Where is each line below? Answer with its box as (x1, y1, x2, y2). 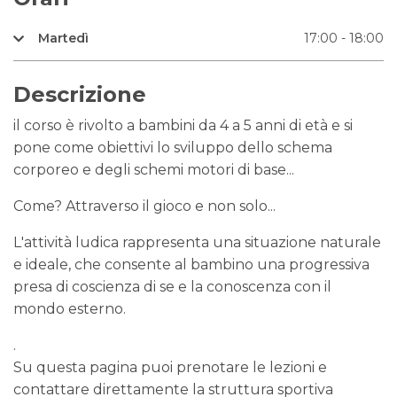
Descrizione (13, 82, 146, 107)
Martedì (31, 30, 89, 46)
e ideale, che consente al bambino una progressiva (13, 256, 370, 273)
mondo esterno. (13, 300, 126, 317)
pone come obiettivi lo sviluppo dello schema (13, 139, 332, 156)
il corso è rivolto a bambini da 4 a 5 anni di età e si (13, 117, 353, 134)
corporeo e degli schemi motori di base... (13, 161, 294, 178)
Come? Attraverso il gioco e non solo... (13, 198, 276, 214)
